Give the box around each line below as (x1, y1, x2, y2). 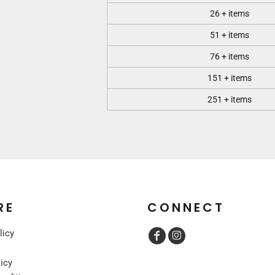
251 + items (207, 95, 252, 104)
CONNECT (147, 198, 225, 216)
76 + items (210, 52, 249, 61)
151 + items (207, 73, 252, 83)
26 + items (210, 9, 249, 18)
